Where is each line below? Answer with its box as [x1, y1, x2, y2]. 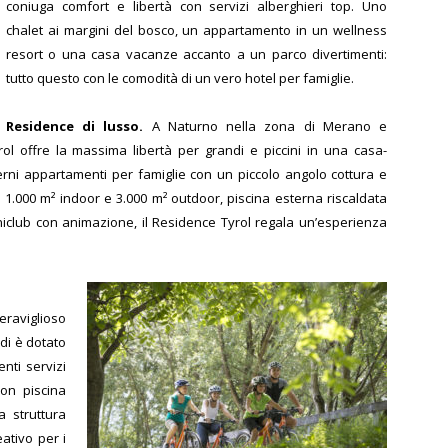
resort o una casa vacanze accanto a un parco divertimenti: [6, 44, 387, 63]
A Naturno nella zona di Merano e [151, 116, 388, 135]
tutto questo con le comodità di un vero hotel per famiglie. [6, 68, 354, 87]
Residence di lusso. [6, 116, 152, 135]
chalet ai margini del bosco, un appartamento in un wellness [6, 20, 387, 39]
